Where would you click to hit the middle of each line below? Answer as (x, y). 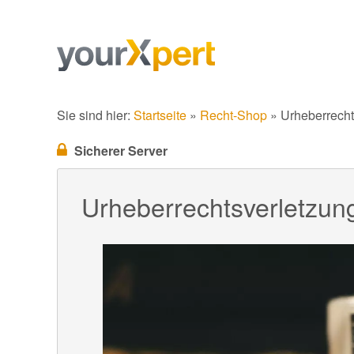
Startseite (160, 115)
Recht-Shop (233, 115)
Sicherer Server (121, 151)
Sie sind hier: (95, 115)
